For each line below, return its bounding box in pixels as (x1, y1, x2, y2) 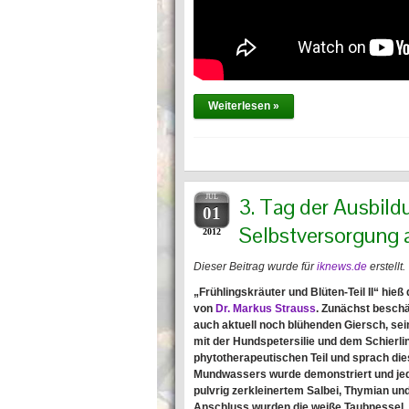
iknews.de (317, 260, 367, 273)
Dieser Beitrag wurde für (194, 260, 317, 273)
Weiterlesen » (208, 100, 279, 112)
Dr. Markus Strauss (215, 302, 316, 315)
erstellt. (367, 260, 405, 273)
